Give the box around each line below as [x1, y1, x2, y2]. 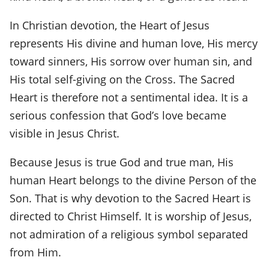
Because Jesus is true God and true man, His [10, 154, 234, 169]
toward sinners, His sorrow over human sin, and [10, 53, 252, 68]
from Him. [10, 244, 61, 259]
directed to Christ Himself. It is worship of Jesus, [10, 208, 252, 223]
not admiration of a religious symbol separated [10, 226, 248, 241]
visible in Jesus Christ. [10, 125, 119, 141]
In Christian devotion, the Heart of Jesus [10, 17, 210, 32]
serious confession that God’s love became [10, 107, 226, 122]
